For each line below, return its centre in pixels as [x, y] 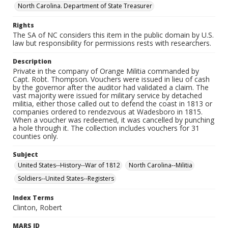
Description [32, 61]
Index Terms [33, 198]
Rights [23, 25]
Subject [25, 154]
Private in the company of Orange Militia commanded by [106, 71]
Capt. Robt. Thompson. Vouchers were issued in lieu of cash [111, 79]
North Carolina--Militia [161, 165]
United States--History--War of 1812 [69, 165]
